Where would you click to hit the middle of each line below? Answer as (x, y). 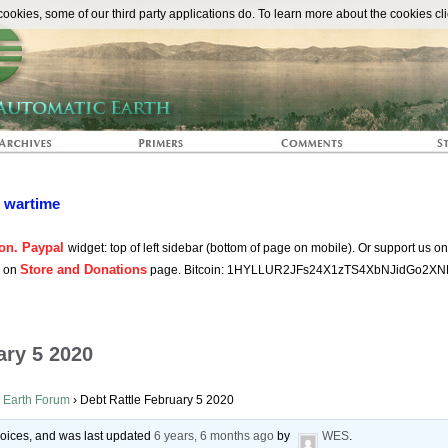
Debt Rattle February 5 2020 (157, 400)
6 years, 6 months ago (214, 436)
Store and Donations (83, 269)
